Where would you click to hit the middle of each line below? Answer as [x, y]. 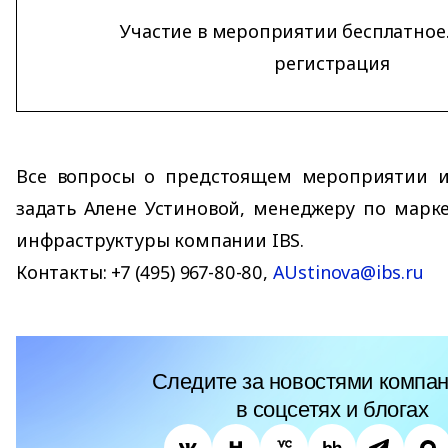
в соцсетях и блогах [332, 410]
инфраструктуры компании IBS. [160, 240]
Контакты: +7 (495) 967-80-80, [144, 272]
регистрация [332, 63]
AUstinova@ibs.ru [348, 272]
